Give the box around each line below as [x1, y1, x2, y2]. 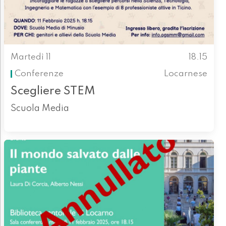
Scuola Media [10, 104, 69, 114]
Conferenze [14, 69, 64, 78]
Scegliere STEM [10, 85, 95, 97]
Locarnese [164, 69, 208, 78]
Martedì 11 [10, 53, 51, 62]
